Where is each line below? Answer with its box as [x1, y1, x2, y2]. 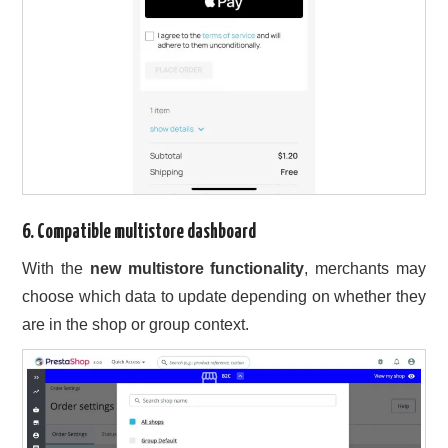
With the [22, 260, 90, 278]
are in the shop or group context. [22, 316, 250, 334]
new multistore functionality [89, 260, 305, 278]
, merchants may [304, 260, 426, 278]
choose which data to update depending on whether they [22, 288, 426, 306]
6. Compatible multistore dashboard [22, 223, 257, 243]
